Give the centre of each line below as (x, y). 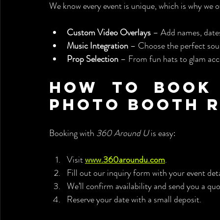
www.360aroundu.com (125, 159)
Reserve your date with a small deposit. (134, 199)
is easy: (162, 133)
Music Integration (97, 45)
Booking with (73, 133)
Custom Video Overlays (109, 32)
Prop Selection (93, 59)
